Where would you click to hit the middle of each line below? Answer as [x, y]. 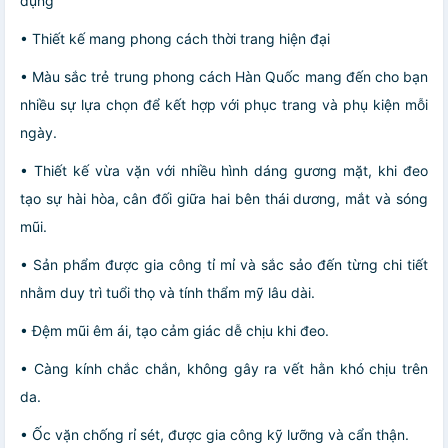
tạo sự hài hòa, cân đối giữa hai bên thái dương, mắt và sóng [224, 198]
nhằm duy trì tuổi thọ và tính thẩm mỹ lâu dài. [167, 292]
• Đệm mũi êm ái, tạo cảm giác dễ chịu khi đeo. [174, 330]
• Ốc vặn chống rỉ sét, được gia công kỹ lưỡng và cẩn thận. [214, 434]
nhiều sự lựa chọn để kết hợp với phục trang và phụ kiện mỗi [224, 104]
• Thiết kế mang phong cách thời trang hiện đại [175, 38]
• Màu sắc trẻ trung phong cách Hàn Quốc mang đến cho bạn [224, 76]
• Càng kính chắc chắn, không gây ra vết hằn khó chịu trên [224, 368]
